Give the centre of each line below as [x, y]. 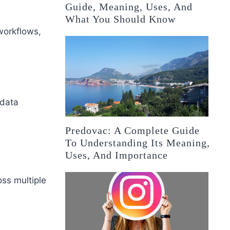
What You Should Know [121, 19]
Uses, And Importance [117, 155]
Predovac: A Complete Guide [133, 131]
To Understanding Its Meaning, [138, 143]
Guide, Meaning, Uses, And [129, 7]
